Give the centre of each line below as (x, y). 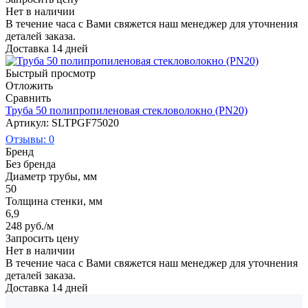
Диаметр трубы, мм (51, 176)
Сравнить (28, 98)
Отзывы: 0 (30, 139)
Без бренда (31, 164)
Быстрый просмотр (51, 73)
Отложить (29, 85)
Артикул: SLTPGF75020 (62, 122)
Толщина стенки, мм (54, 201)
